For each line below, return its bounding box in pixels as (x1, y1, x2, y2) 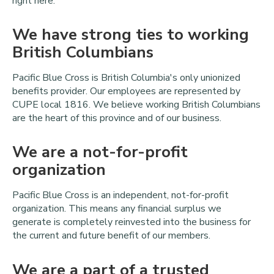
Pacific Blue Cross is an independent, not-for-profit (12, 188, 229, 202)
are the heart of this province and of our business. (12, 111, 221, 125)
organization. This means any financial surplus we (12, 202, 221, 216)
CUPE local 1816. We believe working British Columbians (12, 97, 261, 111)
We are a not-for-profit (12, 141, 188, 163)
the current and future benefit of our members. (12, 229, 210, 243)
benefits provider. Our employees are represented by (12, 84, 240, 98)
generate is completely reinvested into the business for (12, 215, 251, 229)
